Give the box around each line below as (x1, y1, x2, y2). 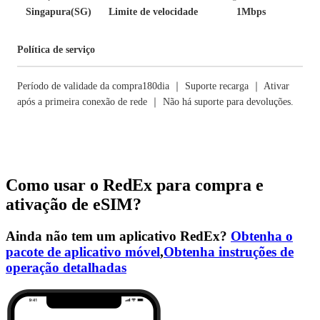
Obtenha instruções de (164, 244, 294, 259)
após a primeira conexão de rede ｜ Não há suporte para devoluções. (17, 96, 294, 107)
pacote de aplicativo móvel (6, 244, 160, 259)
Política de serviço (17, 44, 95, 55)
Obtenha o (231, 228, 293, 244)
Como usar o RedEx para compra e (6, 175, 264, 194)
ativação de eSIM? (6, 194, 141, 214)
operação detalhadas (6, 259, 126, 275)
